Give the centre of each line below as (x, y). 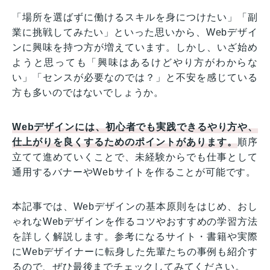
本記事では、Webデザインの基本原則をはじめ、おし (135, 206)
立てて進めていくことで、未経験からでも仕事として (135, 157)
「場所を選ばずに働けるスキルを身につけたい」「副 (135, 17)
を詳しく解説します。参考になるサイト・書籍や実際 (135, 236)
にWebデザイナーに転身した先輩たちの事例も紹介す (135, 251)
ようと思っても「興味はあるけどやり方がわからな (135, 62)
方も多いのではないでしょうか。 (88, 92)
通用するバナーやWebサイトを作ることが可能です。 (134, 172)
